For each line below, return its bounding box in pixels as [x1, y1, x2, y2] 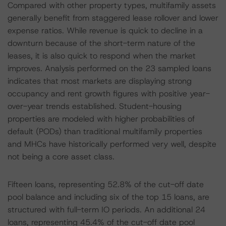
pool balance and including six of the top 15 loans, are [8, 192, 209, 202]
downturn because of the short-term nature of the [8, 38, 195, 48]
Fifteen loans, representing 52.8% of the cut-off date [8, 179, 204, 190]
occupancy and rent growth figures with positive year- [8, 88, 210, 99]
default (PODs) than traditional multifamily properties [8, 126, 202, 137]
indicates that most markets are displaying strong [8, 76, 192, 86]
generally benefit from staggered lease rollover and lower [8, 13, 218, 23]
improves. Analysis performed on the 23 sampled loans [8, 63, 211, 74]
